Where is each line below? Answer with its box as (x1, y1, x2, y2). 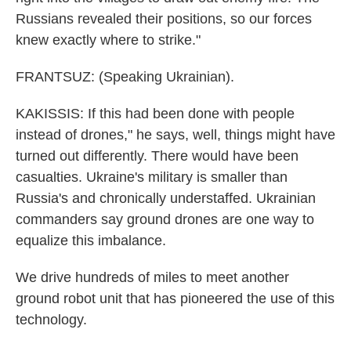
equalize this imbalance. (16, 233, 166, 248)
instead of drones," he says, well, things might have (16, 127, 335, 143)
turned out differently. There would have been (16, 148, 299, 164)
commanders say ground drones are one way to (16, 212, 314, 227)
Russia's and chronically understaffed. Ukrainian (16, 190, 316, 206)
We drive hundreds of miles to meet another (16, 270, 289, 285)
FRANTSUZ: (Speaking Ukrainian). (16, 69, 234, 85)
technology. (16, 312, 87, 327)
